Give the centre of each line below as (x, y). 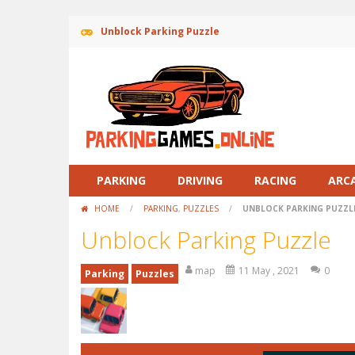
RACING (275, 180)
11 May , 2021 (269, 271)
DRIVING (200, 180)
